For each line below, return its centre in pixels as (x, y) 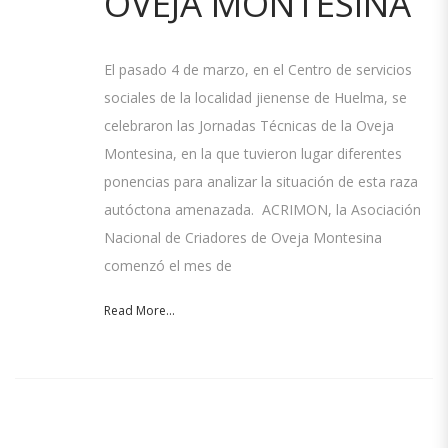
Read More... (139, 310)
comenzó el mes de (168, 265)
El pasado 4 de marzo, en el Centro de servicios (258, 69)
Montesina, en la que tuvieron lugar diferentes (253, 153)
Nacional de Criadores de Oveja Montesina (243, 237)
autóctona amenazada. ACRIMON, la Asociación (262, 209)
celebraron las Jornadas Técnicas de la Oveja (249, 125)
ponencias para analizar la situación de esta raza (261, 181)
